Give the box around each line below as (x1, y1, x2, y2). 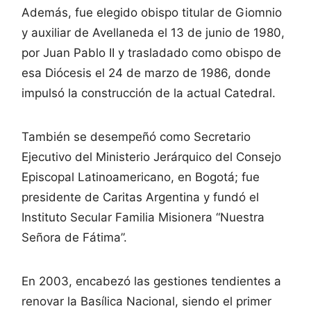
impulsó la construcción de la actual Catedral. (22, 85, 276, 100)
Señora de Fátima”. (22, 230, 127, 244)
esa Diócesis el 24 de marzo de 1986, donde (22, 65, 271, 80)
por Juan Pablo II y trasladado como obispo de (22, 45, 281, 60)
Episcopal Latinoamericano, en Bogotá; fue (22, 169, 260, 184)
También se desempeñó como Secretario (22, 129, 251, 144)
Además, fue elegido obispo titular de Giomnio (22, 5, 282, 19)
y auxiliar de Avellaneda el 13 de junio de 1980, (22, 25, 285, 40)
